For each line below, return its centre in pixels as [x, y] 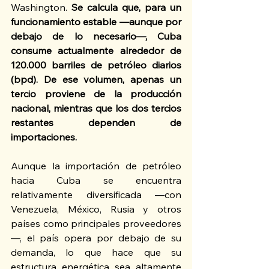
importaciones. [44, 137]
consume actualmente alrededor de [96, 51]
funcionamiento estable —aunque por [96, 22]
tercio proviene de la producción [96, 94]
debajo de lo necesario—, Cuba [96, 36]
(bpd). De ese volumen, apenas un [96, 80]
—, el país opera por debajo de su [96, 238]
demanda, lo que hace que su [96, 252]
